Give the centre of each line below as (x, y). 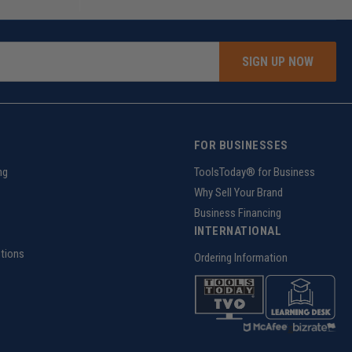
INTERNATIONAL (238, 231)
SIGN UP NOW (278, 61)
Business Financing (237, 213)
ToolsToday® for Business (254, 172)
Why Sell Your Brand (238, 193)
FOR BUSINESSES (241, 146)
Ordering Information (240, 258)
